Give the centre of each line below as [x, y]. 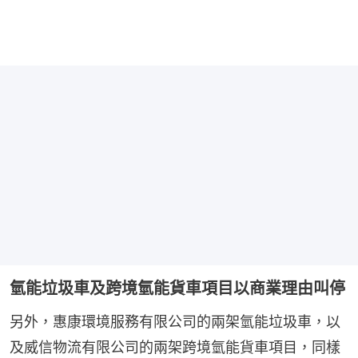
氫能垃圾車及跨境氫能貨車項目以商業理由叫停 [177, 288]
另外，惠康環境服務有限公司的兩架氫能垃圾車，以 [175, 321]
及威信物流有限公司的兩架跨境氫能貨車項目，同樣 [175, 347]
